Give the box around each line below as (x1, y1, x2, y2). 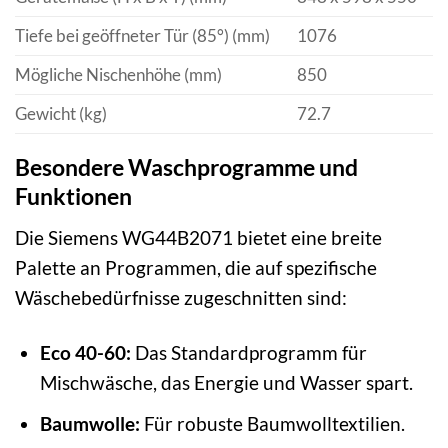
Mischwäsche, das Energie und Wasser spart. (39, 370, 413, 394)
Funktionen (15, 182, 132, 211)
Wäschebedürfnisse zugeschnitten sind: (15, 285, 347, 309)
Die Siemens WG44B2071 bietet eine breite (15, 225, 382, 249)
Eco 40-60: (39, 340, 131, 364)
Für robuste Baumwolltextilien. (139, 412, 405, 436)
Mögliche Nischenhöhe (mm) (15, 63, 222, 85)
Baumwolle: (39, 412, 140, 436)
